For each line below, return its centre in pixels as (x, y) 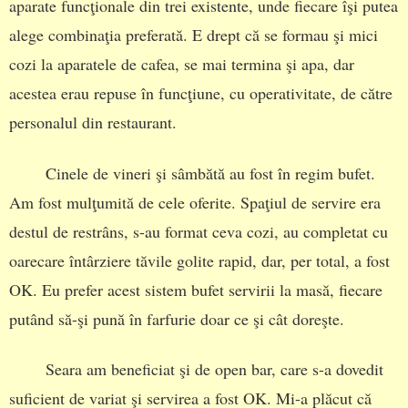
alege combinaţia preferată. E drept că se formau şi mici (194, 35)
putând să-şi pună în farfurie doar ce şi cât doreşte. (177, 318)
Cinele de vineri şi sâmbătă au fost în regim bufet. (210, 173)
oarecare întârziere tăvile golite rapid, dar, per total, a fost (199, 260)
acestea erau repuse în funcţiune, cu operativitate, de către (201, 93)
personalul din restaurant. (93, 122)
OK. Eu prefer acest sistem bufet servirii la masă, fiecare (196, 289)
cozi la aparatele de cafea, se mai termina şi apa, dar (182, 64)
